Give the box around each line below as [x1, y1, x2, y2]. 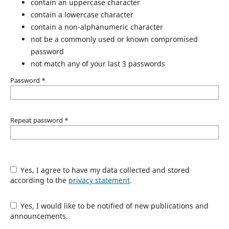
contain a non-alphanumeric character [30, 21, 163, 32]
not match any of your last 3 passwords [30, 58, 165, 68]
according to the [10, 175, 68, 185]
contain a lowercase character [30, 9, 133, 19]
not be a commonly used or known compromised [30, 34, 198, 44]
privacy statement [68, 175, 130, 185]
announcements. [10, 211, 68, 221]
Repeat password [10, 115, 64, 125]
